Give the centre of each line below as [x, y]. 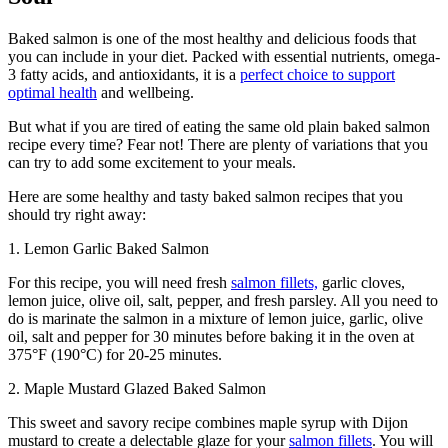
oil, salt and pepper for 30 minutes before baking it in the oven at [211, 336]
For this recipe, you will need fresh [119, 282]
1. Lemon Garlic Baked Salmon [108, 248]
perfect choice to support [317, 74]
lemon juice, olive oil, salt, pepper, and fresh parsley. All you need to [223, 300]
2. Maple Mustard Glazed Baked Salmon [137, 388]
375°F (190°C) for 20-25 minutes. [115, 354]
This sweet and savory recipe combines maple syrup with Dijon [208, 422]
